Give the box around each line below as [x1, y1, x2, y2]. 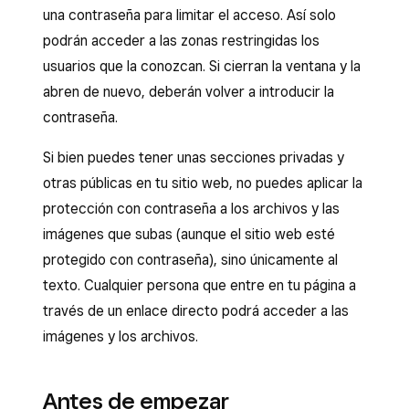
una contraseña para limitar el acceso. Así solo [43, 6, 336, 24]
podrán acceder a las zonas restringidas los [43, 32, 320, 49]
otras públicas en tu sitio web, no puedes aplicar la [43, 174, 362, 192]
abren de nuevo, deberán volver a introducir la [43, 83, 334, 100]
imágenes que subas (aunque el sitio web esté [43, 225, 335, 243]
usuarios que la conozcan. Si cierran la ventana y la [43, 58, 361, 75]
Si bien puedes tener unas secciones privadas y [43, 149, 344, 166]
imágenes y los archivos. [43, 328, 198, 345]
